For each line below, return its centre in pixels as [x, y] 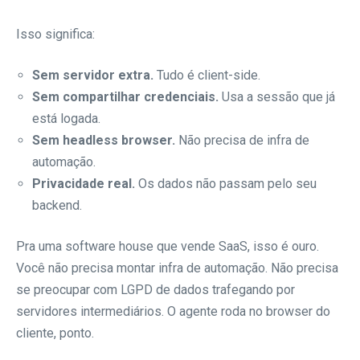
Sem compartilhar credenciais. [125, 97]
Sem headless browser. [104, 141]
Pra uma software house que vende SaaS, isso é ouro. [168, 247]
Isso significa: [55, 35]
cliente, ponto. [55, 333]
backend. [57, 206]
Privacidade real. [84, 184]
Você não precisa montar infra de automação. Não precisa [177, 268]
